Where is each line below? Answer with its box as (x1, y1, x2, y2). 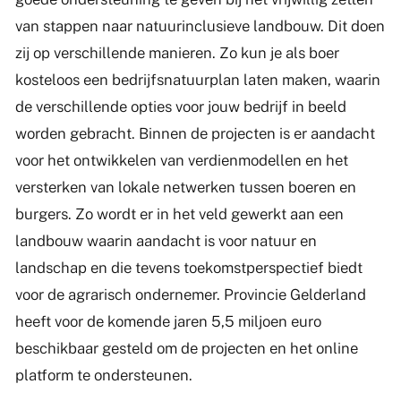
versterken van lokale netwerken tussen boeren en (14, 177, 356, 196)
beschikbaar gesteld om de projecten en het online (14, 338, 358, 357)
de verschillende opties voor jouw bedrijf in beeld (14, 97, 346, 115)
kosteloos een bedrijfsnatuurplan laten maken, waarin (14, 70, 380, 89)
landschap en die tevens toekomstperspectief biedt (14, 258, 363, 277)
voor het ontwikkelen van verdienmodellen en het (14, 150, 348, 169)
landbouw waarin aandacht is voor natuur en (14, 231, 317, 250)
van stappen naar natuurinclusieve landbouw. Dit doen (14, 16, 385, 35)
